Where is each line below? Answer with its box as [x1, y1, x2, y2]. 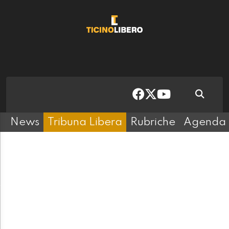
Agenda [184, 117, 226, 128]
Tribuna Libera [48, 117, 122, 128]
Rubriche [130, 117, 175, 128]
